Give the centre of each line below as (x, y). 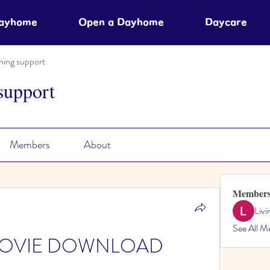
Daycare (226, 22)
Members (30, 145)
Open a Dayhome (121, 22)
